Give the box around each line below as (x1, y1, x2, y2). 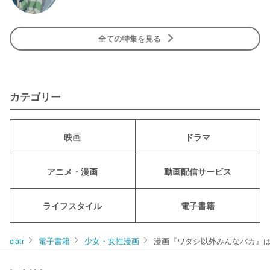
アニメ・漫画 (47, 165, 98, 177)
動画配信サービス (163, 165, 231, 177)
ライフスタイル (43, 199, 102, 212)
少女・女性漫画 (84, 235, 139, 246)
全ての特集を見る (98, 33, 161, 44)
